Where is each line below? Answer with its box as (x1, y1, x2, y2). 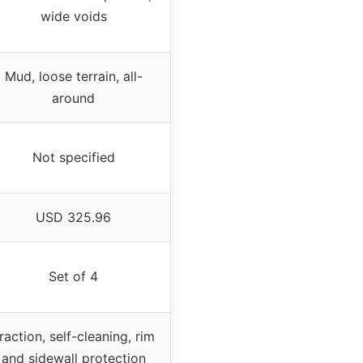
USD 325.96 (36, 208, 111, 225)
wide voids (40, 7, 107, 24)
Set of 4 (49, 267, 98, 284)
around (52, 89, 95, 106)
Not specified (32, 148, 115, 165)
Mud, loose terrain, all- (4, 67, 143, 84)
